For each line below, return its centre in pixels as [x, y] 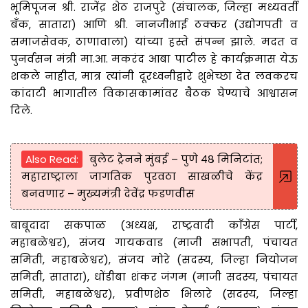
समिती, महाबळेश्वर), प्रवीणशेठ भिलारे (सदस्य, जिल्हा [154, 294]
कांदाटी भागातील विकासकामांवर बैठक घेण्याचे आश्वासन [154, 93]
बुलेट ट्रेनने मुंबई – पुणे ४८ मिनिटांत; [176, 159]
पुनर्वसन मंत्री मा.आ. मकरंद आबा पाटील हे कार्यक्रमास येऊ [154, 58]
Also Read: [52, 159]
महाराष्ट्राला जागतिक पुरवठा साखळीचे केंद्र [142, 176]
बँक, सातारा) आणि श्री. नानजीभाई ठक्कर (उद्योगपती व [154, 24]
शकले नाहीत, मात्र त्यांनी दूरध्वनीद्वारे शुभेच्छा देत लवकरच [154, 76]
